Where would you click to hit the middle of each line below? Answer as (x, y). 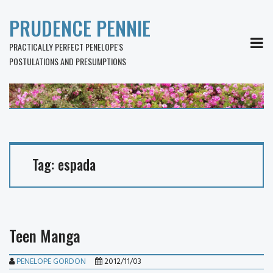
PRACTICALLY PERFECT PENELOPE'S (66, 47)
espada (77, 165)
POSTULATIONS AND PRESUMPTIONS (68, 61)
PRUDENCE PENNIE (80, 28)
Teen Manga (45, 235)
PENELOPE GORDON (51, 261)
